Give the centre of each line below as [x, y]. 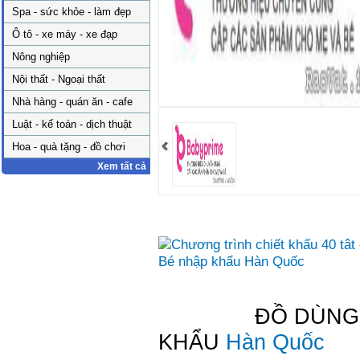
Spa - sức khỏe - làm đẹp [72, 12]
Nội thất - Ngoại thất [59, 79]
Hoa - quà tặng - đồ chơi [69, 147]
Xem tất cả [122, 166]
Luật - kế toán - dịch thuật [72, 124]
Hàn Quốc [275, 342]
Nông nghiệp [41, 57]
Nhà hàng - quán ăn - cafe [72, 102]
